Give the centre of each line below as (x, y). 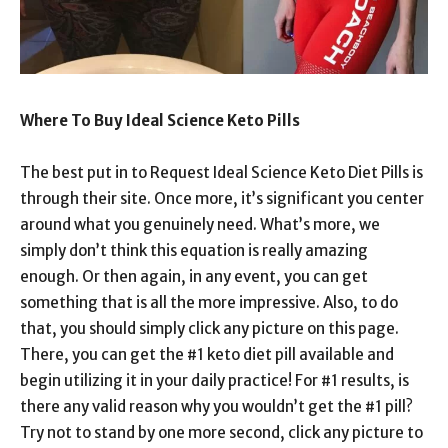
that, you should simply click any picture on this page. (209, 328)
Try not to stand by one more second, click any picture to (221, 432)
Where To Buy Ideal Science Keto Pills (160, 120)
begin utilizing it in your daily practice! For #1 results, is (214, 380)
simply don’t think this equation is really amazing (194, 250)
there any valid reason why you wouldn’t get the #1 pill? (216, 406)
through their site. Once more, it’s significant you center (222, 198)
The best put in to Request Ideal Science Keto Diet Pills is (221, 172)
